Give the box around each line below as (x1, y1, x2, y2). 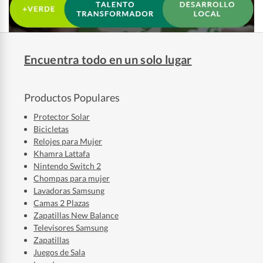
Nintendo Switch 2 (33, 160, 101, 171)
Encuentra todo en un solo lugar (24, 52, 192, 66)
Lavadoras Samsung (33, 185, 104, 195)
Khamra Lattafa (33, 148, 90, 159)
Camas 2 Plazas (33, 197, 89, 208)
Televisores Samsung (33, 222, 108, 232)
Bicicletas (33, 123, 69, 134)
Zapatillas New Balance (33, 210, 119, 220)
